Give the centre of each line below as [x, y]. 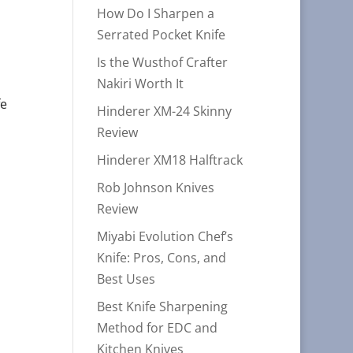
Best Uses [126, 279]
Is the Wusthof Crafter [163, 62]
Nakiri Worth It [141, 84]
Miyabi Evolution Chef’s [165, 236]
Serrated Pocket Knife [162, 35]
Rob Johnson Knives [156, 188]
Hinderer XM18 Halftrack [170, 160]
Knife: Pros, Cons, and [162, 258]
